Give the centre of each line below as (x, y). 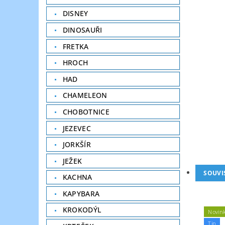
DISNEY (75, 14)
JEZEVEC (77, 128)
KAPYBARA (81, 193)
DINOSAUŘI (82, 30)
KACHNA (77, 177)
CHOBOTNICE (86, 111)
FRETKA (76, 46)
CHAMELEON (85, 95)
